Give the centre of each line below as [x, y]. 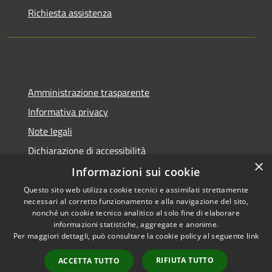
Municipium [184, 241]
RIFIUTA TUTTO [185, 260]
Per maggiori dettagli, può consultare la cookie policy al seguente [130, 236]
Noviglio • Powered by [204, 226]
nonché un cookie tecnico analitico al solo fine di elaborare [136, 213]
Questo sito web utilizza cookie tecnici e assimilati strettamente [136, 190]
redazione [204, 256]
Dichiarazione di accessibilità [87, 150]
